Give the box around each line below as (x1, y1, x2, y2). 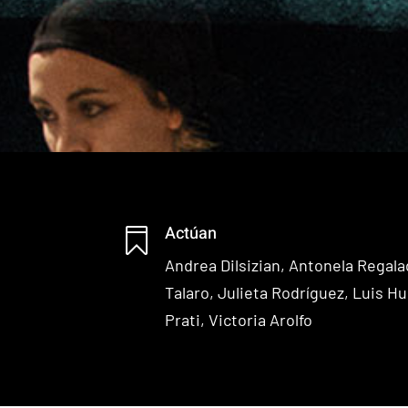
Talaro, (165, 281, 219, 302)
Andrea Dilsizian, (165, 254, 290, 275)
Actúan (165, 220, 218, 246)
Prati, (165, 309, 209, 330)
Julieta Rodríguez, (218, 281, 353, 302)
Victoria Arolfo (209, 309, 313, 330)
